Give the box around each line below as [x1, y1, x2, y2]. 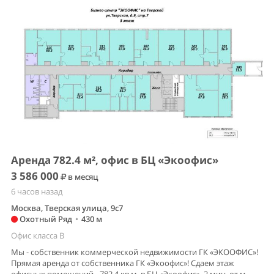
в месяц [66, 171, 98, 183]
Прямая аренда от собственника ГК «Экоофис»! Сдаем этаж [11, 257, 234, 269]
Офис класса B [11, 230, 64, 242]
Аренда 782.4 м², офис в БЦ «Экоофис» [11, 153, 218, 168]
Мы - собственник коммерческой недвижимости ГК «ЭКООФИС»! [11, 246, 258, 258]
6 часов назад [11, 186, 62, 198]
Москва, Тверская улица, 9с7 [11, 202, 123, 214]
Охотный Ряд [18, 213, 72, 225]
